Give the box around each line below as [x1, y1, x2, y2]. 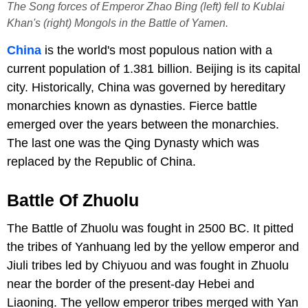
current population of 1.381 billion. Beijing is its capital [7, 61, 300, 76]
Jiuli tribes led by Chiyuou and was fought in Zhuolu [7, 258, 289, 272]
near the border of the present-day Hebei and [7, 276, 254, 291]
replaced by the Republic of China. [7, 154, 196, 168]
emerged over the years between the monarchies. [7, 117, 279, 131]
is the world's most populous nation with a [41, 43, 272, 57]
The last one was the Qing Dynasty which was [7, 135, 259, 150]
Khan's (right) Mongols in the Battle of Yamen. [7, 16, 228, 29]
